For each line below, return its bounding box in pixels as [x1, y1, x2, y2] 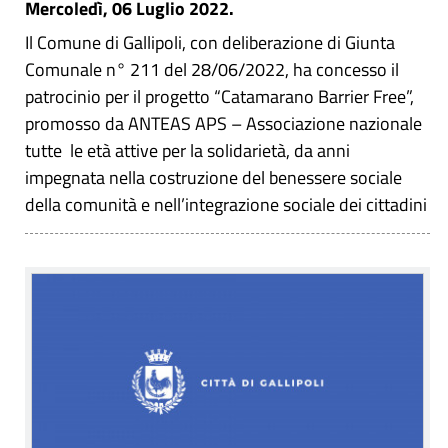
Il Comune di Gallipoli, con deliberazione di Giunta [25, 28, 395, 56]
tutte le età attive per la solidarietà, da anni [25, 136, 350, 164]
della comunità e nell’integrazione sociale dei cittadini [25, 190, 427, 218]
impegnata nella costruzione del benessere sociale [25, 163, 402, 191]
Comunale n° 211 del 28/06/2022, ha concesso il [25, 55, 399, 83]
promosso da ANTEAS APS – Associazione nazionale [25, 109, 422, 137]
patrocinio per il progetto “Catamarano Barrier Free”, [25, 82, 414, 110]
